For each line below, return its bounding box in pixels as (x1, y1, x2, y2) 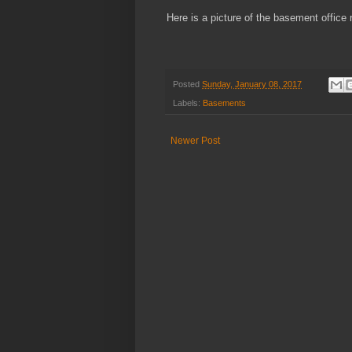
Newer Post (170, 135, 220, 147)
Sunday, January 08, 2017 (202, 79, 302, 89)
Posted (173, 79, 202, 89)
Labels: (173, 98, 203, 108)
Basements (203, 98, 246, 108)
